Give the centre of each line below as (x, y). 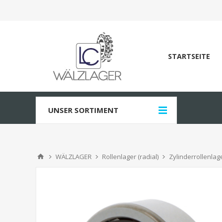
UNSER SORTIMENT (83, 110)
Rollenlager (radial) (130, 157)
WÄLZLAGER (74, 157)
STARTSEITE (189, 56)
